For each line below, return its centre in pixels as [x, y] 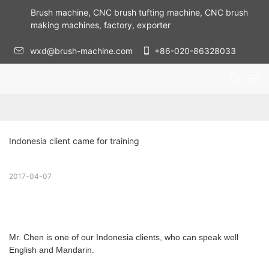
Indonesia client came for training [74, 141]
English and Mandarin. [52, 250]
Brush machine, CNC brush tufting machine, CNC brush [139, 12]
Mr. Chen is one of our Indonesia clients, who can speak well [124, 237]
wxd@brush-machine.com [85, 51]
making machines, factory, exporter [100, 25]
